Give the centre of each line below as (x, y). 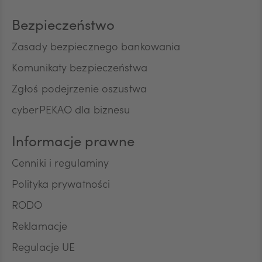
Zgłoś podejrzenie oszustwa (79, 90)
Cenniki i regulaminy (61, 164)
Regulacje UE (44, 249)
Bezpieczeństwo (63, 27)
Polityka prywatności (61, 185)
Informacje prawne (73, 143)
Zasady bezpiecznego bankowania (96, 48)
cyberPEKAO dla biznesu (71, 111)
